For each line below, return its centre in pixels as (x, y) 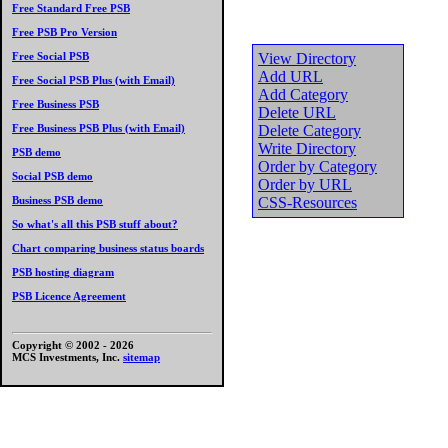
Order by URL (305, 184)
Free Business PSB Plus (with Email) (98, 128)
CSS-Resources (307, 202)
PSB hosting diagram (63, 272)
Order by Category (317, 166)
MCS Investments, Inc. (67, 357)
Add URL (290, 76)
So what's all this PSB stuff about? (95, 224)
